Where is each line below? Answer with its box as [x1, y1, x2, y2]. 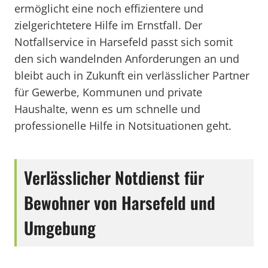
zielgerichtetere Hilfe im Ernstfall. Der [14, 18, 202, 32]
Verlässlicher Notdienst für [24, 165, 204, 190]
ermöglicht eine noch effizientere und [14, 1, 203, 16]
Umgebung [24, 215, 96, 240]
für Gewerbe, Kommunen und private [14, 85, 202, 99]
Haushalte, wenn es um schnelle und [14, 102, 200, 116]
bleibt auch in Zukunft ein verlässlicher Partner [14, 68, 249, 83]
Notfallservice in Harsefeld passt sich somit [14, 35, 233, 49]
